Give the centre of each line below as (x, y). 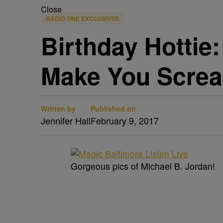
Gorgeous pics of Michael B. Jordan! (143, 166)
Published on (113, 109)
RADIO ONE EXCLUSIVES (82, 18)
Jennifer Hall (66, 120)
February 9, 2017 (125, 120)
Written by (58, 109)
